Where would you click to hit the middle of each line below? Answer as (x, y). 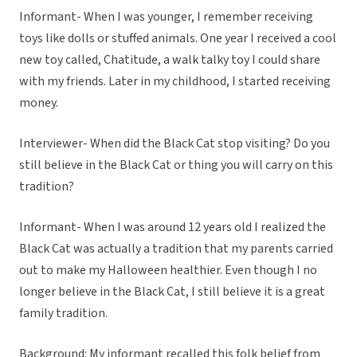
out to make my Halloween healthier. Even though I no (168, 271)
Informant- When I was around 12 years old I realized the (173, 228)
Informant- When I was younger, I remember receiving (166, 17)
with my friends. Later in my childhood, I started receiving (175, 82)
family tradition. (65, 314)
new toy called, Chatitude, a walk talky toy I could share (170, 60)
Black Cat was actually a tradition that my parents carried (176, 249)
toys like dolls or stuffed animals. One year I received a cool (178, 39)
